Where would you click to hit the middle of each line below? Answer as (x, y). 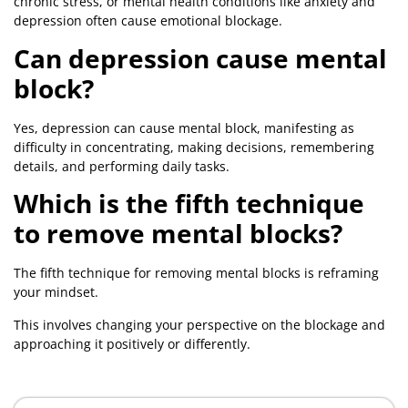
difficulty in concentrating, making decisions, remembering (194, 147)
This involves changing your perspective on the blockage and (199, 324)
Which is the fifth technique (189, 204)
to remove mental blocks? (178, 234)
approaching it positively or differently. (132, 343)
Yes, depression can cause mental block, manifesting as (184, 127)
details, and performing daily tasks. (122, 166)
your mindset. (58, 292)
